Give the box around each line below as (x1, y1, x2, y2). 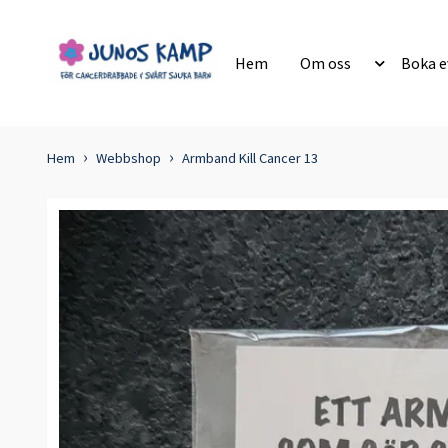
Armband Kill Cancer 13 (182, 149, 318, 168)
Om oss (299, 53, 351, 74)
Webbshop (96, 149, 161, 168)
